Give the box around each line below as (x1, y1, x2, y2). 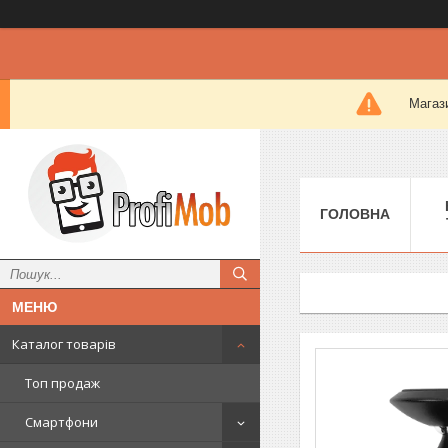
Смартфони (25, 413, 98, 431)
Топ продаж (25, 374, 100, 392)
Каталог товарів (12, 335, 116, 353)
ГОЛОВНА (320, 205, 390, 222)
